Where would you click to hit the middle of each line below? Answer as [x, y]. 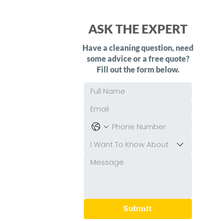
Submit [138, 209]
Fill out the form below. [138, 69]
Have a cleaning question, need [138, 48]
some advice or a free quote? [138, 58]
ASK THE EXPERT [138, 29]
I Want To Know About [129, 144]
